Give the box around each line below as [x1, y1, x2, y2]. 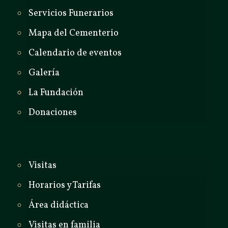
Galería [28, 67, 60, 79]
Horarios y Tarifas [28, 179, 101, 192]
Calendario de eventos [28, 47, 122, 60]
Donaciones [28, 106, 77, 119]
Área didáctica [28, 199, 89, 212]
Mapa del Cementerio [28, 27, 119, 40]
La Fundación [28, 87, 83, 99]
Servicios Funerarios [28, 7, 113, 20]
